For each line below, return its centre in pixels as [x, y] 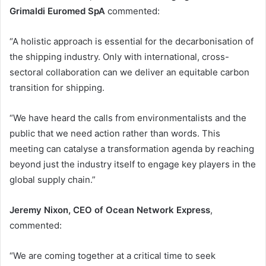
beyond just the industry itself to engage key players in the [133, 164]
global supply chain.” [53, 179]
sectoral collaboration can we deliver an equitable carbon [129, 72]
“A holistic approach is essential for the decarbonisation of [132, 41]
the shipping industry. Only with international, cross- [119, 56]
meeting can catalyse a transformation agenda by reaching [132, 148]
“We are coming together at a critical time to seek [113, 255]
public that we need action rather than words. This [115, 133]
